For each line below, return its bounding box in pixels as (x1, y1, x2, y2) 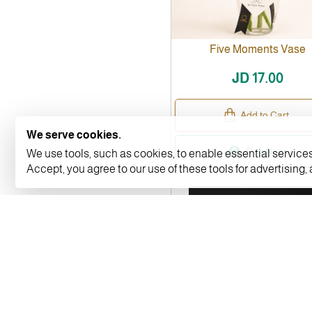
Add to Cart (240, 109, 290, 120)
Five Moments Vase (210, 42, 306, 55)
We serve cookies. (26, 129, 121, 141)
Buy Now (247, 145, 286, 157)
